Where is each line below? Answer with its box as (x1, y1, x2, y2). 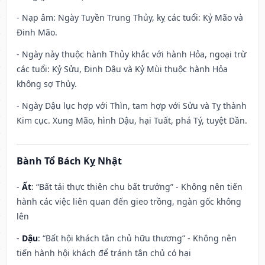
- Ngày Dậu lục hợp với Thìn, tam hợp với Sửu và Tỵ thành (17, 100, 247, 112)
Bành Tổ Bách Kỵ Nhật (17, 154, 122, 168)
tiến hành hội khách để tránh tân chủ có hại (17, 247, 191, 259)
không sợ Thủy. (17, 78, 77, 90)
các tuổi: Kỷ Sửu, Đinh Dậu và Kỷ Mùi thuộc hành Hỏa (17, 63, 228, 75)
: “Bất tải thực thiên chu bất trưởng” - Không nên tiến (31, 181, 243, 193)
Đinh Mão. (17, 27, 57, 38)
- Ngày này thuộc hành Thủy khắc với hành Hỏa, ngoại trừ (17, 49, 246, 60)
